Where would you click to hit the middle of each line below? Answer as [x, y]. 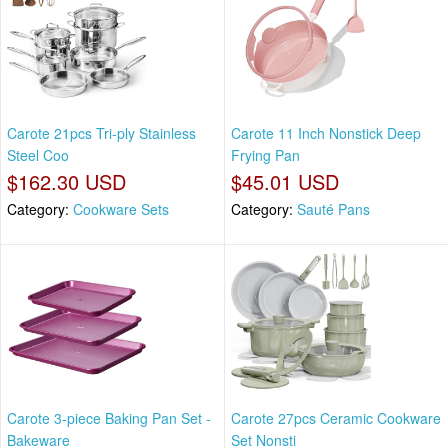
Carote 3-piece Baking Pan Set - [109, 417]
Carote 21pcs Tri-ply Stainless [101, 133]
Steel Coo [38, 155]
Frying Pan [265, 155]
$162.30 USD [66, 182]
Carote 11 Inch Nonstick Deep [326, 133]
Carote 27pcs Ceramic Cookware [336, 417]
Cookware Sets [121, 209]
